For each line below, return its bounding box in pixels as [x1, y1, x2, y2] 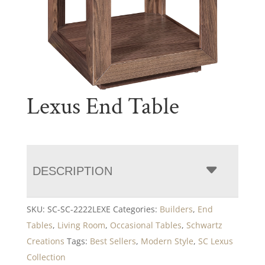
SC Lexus [198, 235, 233, 247]
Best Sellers [89, 235, 136, 247]
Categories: [112, 203, 160, 215]
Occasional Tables [109, 219, 182, 231]
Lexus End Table [26, 91, 179, 122]
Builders [159, 203, 193, 215]
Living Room [57, 219, 105, 231]
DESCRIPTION [32, 164, 112, 177]
